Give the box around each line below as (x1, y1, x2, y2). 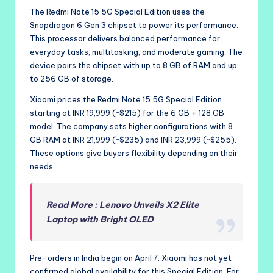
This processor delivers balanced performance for (30, 33, 220, 43)
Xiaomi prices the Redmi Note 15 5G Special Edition (30, 94, 222, 104)
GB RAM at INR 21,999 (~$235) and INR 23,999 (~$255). (30, 134, 236, 144)
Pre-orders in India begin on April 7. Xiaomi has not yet (30, 252, 232, 263)
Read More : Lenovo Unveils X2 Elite (46, 199, 200, 210)
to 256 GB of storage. (30, 73, 113, 83)
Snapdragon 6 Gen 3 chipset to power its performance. (30, 19, 238, 30)
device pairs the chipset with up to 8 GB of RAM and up (30, 60, 237, 70)
